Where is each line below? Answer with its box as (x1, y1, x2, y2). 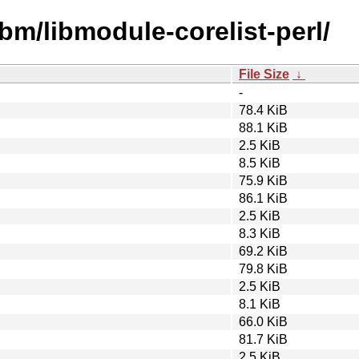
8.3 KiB (239, 226, 280, 240)
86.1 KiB (239, 191, 288, 205)
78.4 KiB (239, 103, 288, 117)
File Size (239, 67, 289, 81)
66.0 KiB (239, 314, 288, 329)
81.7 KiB (239, 332, 288, 346)
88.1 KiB (239, 120, 288, 135)
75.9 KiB (239, 173, 288, 188)
